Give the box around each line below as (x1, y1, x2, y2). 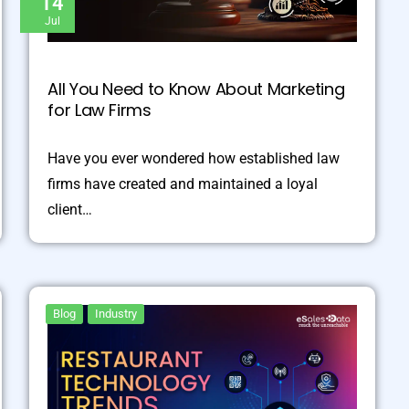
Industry (95, 307, 138, 321)
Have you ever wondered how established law (47, 150, 341, 168)
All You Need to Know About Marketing (47, 78, 345, 101)
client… (47, 201, 93, 219)
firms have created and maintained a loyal (47, 175, 319, 194)
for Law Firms (47, 99, 152, 122)
